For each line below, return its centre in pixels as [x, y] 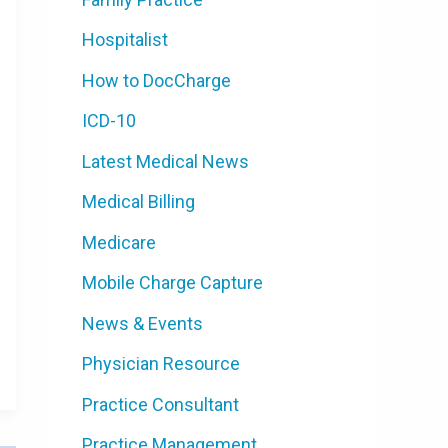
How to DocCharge [156, 80]
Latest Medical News [165, 161]
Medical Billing [138, 201]
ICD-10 [109, 120]
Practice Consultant [160, 404]
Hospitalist [125, 39]
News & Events [142, 323]
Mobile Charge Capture [172, 282]
